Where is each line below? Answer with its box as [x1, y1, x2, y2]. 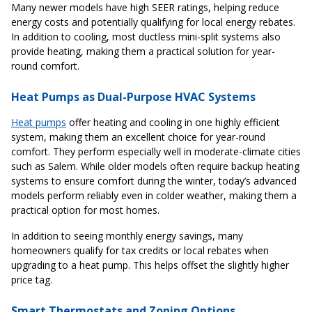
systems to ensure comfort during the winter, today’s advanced [11, 174, 297, 188]
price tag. [11, 273, 52, 287]
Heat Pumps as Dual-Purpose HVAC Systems [11, 89, 256, 105]
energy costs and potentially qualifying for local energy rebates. [11, 15, 295, 29]
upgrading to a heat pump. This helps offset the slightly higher [11, 258, 289, 272]
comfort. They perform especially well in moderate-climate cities [11, 145, 301, 159]
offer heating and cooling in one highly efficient [66, 116, 280, 130]
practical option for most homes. [11, 203, 159, 217]
